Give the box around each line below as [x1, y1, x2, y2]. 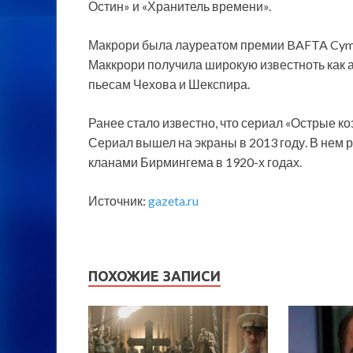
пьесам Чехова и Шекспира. [88, 76, 250, 91]
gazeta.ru [148, 192, 199, 208]
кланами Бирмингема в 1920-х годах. [88, 154, 302, 169]
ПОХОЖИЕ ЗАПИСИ [88, 267, 221, 284]
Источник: [88, 192, 148, 208]
